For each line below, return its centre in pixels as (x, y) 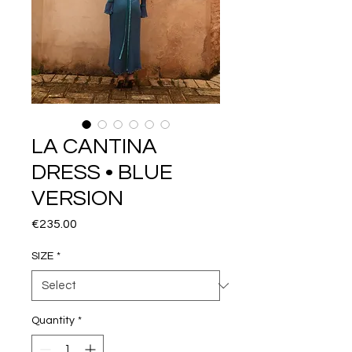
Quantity (53, 321)
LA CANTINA (94, 147)
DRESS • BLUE (102, 173)
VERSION (77, 199)
